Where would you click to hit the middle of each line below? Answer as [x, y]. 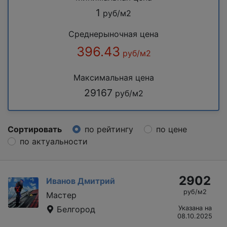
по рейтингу [109, 129]
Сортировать [35, 129]
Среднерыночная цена [113, 34]
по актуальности [54, 141]
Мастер [61, 195]
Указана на [195, 208]
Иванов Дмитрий [81, 181]
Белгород [75, 209]
